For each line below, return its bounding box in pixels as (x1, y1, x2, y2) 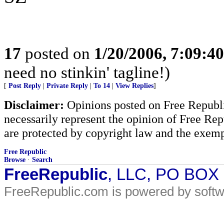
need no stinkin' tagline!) (4, 63, 170, 81)
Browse (4, 156, 25, 163)
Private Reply (46, 82, 88, 89)
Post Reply (8, 82, 41, 89)
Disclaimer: (4, 98, 64, 111)
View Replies (115, 82, 153, 89)
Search (32, 156, 52, 163)
